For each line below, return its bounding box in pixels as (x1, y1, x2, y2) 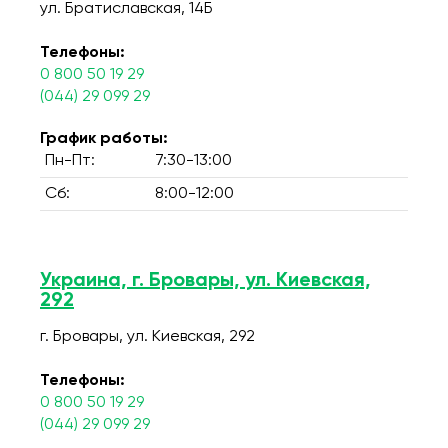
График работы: (40, 131, 168, 147)
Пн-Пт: (45, 153, 95, 169)
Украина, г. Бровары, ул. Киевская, (40, 271, 371, 291)
